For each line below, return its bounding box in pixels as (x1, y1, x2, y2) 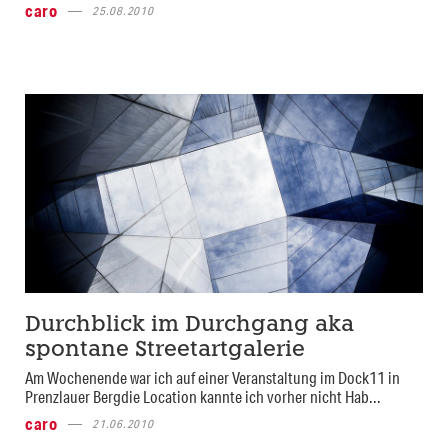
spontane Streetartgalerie (25, 340, 305, 361)
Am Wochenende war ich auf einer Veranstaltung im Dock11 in (25, 367, 400, 388)
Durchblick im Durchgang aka (25, 315, 354, 336)
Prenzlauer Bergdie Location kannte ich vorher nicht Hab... (25, 386, 381, 407)
